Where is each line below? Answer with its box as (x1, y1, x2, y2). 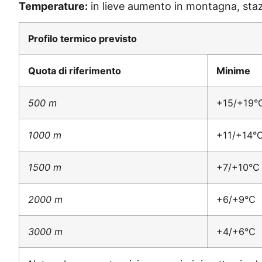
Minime (216, 64, 250, 77)
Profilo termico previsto (28, 32, 137, 44)
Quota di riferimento (28, 64, 121, 77)
